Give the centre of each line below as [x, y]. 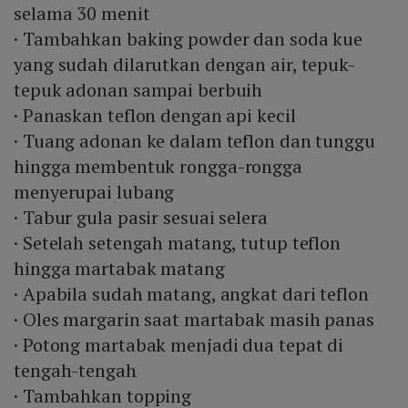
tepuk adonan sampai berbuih [138, 90]
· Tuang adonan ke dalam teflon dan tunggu [194, 141]
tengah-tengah [75, 371]
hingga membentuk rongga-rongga [158, 167]
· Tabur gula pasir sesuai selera [141, 218]
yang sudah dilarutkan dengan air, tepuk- [184, 65]
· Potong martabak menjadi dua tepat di [179, 345]
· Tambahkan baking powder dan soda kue [189, 39]
